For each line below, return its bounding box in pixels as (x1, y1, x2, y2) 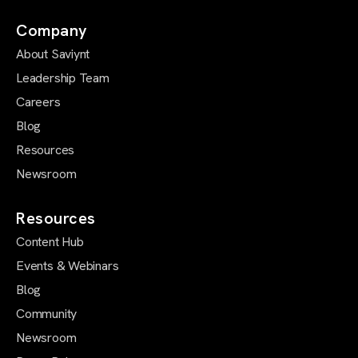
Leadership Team (16, 70, 109, 87)
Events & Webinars (16, 257, 119, 275)
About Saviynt (16, 46, 90, 63)
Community (16, 305, 78, 323)
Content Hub (16, 233, 84, 251)
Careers (16, 93, 61, 111)
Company (16, 20, 88, 42)
